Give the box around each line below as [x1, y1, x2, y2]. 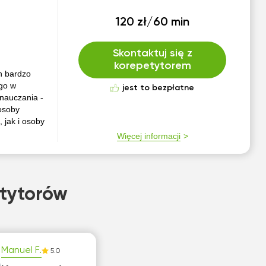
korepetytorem [113, 61, 191, 71]
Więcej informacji [116, 131, 180, 141]
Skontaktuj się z [112, 48, 192, 59]
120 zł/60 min [115, 17, 190, 28]
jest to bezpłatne [122, 84, 195, 92]
